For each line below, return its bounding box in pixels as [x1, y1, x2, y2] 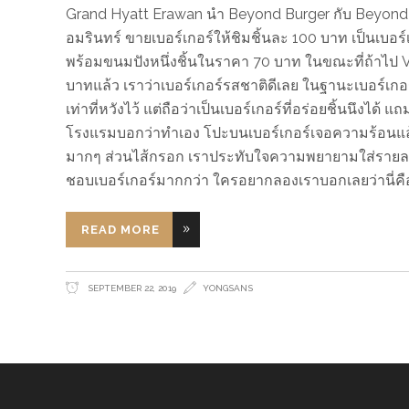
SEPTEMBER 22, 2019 [85, 282, 176, 293]
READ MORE [81, 222, 160, 236]
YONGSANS [203, 282, 253, 293]
